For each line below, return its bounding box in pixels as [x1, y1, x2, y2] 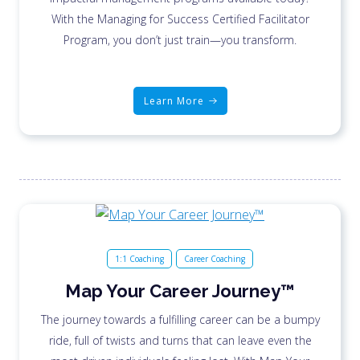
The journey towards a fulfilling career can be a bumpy [40, 311, 320, 327]
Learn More [143, 93, 204, 108]
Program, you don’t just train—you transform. [63, 31, 297, 47]
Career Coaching [184, 252, 245, 264]
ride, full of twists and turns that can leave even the [48, 332, 312, 348]
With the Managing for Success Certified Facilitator [51, 10, 309, 27]
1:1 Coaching [115, 252, 164, 264]
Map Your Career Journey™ [65, 280, 295, 301]
